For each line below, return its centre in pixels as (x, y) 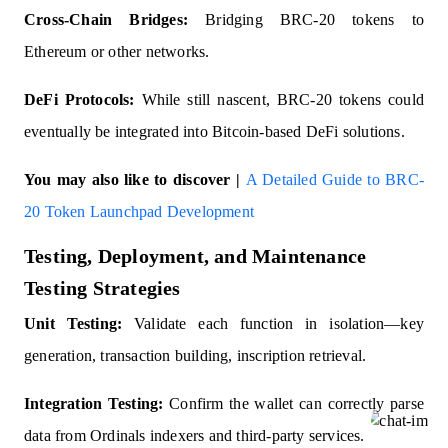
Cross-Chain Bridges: (106, 20)
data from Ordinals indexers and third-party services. (194, 436)
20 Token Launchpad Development (139, 212)
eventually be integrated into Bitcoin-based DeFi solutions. (214, 132)
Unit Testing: (73, 324)
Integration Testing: (94, 404)
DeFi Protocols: (79, 100)
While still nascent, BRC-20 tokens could (279, 100)
